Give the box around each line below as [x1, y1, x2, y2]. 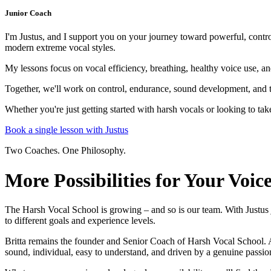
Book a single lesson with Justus [5, 125, 128, 135]
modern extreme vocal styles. [5, 42, 116, 53]
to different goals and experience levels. [5, 215, 155, 226]
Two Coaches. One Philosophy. [5, 145, 126, 156]
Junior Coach [5, 8, 51, 18]
